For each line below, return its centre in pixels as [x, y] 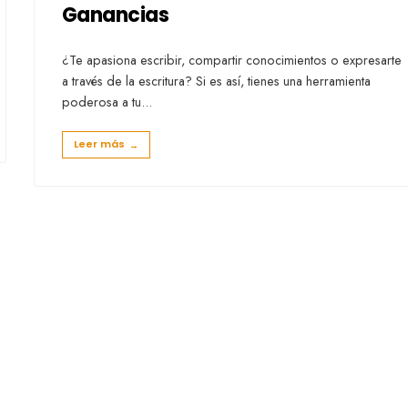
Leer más [99, 143]
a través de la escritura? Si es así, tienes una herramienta [216, 81]
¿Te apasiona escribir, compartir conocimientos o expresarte [232, 60]
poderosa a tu [102, 102]
